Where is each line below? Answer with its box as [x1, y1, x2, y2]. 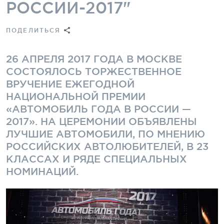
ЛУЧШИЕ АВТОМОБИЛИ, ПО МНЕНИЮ [6, 128, 205, 139]
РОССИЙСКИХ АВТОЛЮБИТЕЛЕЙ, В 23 [6, 140, 208, 152]
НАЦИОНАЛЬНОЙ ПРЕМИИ [6, 90, 145, 102]
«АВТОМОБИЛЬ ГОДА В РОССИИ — [6, 103, 191, 114]
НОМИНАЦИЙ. [6, 165, 78, 177]
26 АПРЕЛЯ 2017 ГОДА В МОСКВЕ [6, 53, 182, 64]
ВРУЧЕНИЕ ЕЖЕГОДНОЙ [6, 78, 134, 89]
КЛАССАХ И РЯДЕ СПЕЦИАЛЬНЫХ [6, 153, 187, 164]
